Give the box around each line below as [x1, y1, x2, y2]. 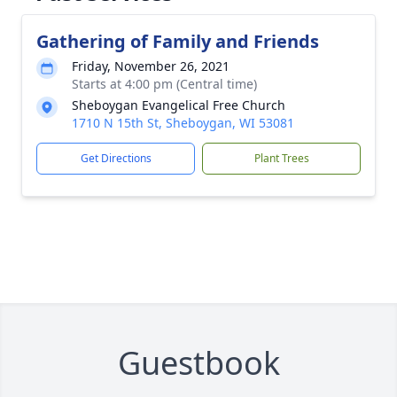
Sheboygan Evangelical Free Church [72, 97, 285, 113]
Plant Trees [253, 151, 309, 166]
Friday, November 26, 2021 [72, 58, 230, 74]
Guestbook [117, 341, 280, 385]
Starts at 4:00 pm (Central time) [72, 75, 257, 92]
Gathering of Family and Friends [36, 29, 319, 53]
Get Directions [80, 151, 152, 166]
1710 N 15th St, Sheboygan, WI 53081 [72, 114, 294, 131]
